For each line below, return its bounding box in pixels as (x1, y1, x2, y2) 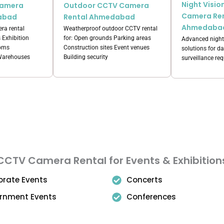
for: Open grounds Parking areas (63, 34, 151, 41)
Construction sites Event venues (63, 43, 149, 51)
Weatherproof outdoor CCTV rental (63, 24, 157, 32)
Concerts (126, 174, 162, 185)
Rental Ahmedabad (63, 11, 135, 22)
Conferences (126, 191, 176, 202)
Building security (63, 53, 108, 60)
